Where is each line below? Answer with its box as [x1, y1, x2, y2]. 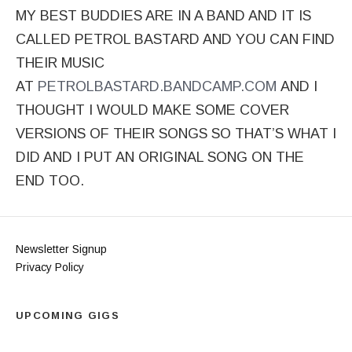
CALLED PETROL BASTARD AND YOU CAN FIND [16, 31, 335, 48]
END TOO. [16, 173, 84, 189]
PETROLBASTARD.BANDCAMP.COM [38, 79, 277, 95]
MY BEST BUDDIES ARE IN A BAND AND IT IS [16, 8, 311, 24]
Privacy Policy [16, 261, 84, 274]
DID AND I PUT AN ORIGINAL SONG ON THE [16, 149, 304, 166]
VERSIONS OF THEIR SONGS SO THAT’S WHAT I [16, 126, 336, 142]
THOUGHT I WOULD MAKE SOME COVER [16, 102, 289, 119]
